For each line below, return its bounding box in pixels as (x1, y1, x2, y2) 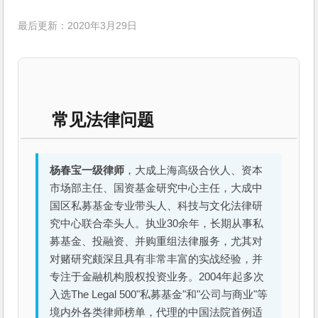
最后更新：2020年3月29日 (18, 21, 138, 32)
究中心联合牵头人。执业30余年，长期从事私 (50, 217, 264, 229)
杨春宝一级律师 (50, 164, 125, 176)
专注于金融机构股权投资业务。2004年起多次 (50, 270, 265, 283)
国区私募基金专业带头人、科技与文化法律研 (50, 199, 263, 212)
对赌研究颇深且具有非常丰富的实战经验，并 (50, 253, 263, 265)
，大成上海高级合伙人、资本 (124, 164, 263, 176)
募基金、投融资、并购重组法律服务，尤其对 (50, 235, 263, 247)
